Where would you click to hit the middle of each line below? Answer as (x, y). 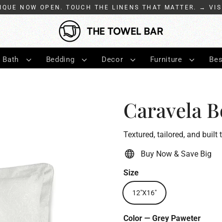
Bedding (61, 59)
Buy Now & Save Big (176, 154)
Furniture (167, 59)
